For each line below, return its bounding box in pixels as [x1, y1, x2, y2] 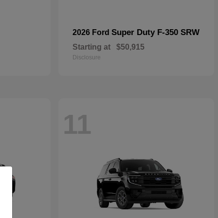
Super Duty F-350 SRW [111, 28, 200, 37]
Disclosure [73, 54, 101, 61]
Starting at [73, 43, 110, 51]
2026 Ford [73, 28, 111, 36]
